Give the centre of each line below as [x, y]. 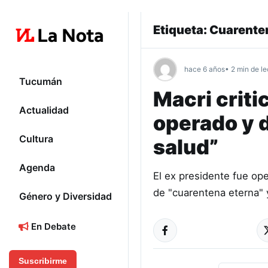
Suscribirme [43, 261]
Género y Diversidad [66, 197]
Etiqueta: [181, 30]
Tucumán [41, 82]
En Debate [52, 227]
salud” [186, 147]
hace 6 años [205, 69]
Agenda [37, 168]
